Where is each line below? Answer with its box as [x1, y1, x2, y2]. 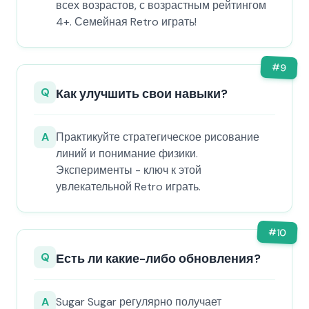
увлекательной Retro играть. [56, 179, 201, 194]
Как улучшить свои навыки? [56, 86, 228, 102]
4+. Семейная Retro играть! [56, 14, 197, 29]
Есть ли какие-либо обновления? [56, 250, 261, 267]
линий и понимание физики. [56, 146, 198, 161]
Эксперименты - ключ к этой [56, 163, 201, 177]
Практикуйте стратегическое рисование [56, 130, 259, 144]
